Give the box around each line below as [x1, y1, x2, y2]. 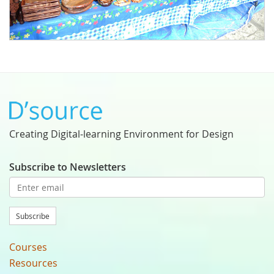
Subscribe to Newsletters [9, 160, 126, 174]
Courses [9, 240, 47, 254]
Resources [9, 256, 57, 270]
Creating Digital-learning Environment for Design [9, 127, 234, 141]
